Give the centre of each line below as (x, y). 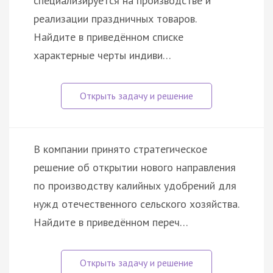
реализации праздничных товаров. (115, 18)
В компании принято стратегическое (120, 149)
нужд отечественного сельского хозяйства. (136, 204)
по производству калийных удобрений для (135, 185)
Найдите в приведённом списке (108, 37)
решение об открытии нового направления (135, 167)
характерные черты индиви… (102, 55)
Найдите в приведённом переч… (111, 222)
